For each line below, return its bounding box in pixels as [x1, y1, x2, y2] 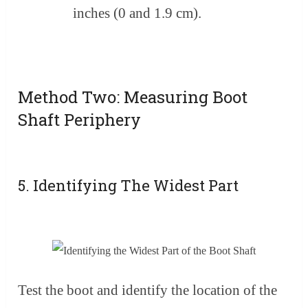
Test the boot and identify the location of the [18, 282, 278, 299]
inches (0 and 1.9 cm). [72, 5, 201, 22]
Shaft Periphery [18, 109, 142, 131]
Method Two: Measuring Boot [18, 86, 248, 109]
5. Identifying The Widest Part [18, 175, 239, 196]
